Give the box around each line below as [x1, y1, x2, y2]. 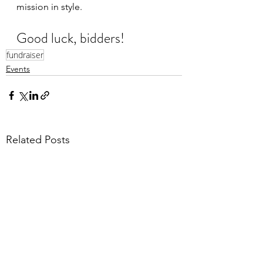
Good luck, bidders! [16, 28, 124, 48]
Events [6, 63, 30, 74]
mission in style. [16, 1, 82, 12]
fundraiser [6, 49, 43, 60]
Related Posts [6, 133, 70, 146]
